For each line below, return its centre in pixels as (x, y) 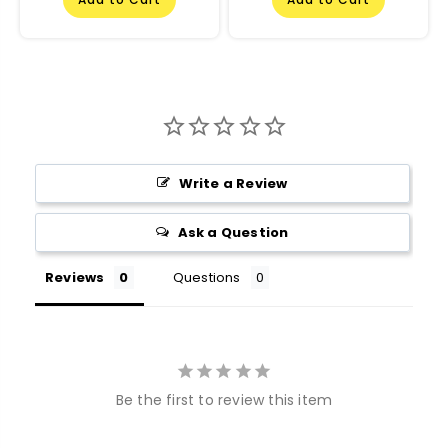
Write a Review (233, 184)
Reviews (75, 278)
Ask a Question (233, 233)
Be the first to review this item (224, 400)
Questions (206, 278)
